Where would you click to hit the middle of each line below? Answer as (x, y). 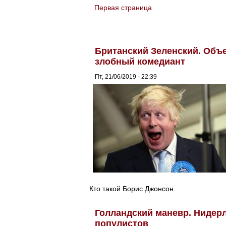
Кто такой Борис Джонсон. (132, 188)
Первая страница (123, 8)
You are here (117, 14)
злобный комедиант (140, 61)
